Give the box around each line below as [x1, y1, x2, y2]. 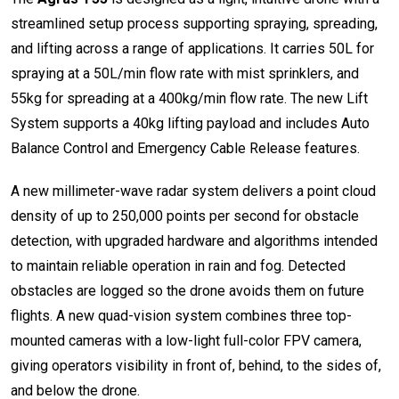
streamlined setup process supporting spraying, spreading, [11, 14, 378, 32]
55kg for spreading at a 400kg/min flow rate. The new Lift [11, 89, 368, 107]
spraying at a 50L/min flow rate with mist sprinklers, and [11, 64, 359, 82]
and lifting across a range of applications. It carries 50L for [11, 39, 374, 57]
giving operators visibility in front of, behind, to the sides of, [11, 356, 381, 374]
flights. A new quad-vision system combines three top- [11, 306, 352, 324]
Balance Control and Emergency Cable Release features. [11, 139, 360, 157]
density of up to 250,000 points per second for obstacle [11, 207, 359, 224]
